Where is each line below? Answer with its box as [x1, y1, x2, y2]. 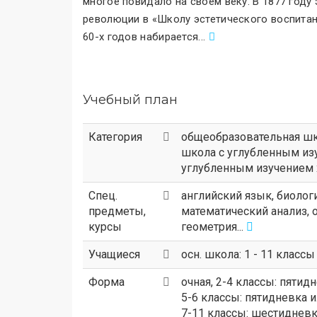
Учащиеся [88, 248, 140, 261]
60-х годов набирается [83, 30, 199, 43]
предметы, [88, 204, 146, 218]
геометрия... [181, 220, 246, 234]
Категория [88, 130, 142, 144]
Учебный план [83, 92, 178, 108]
